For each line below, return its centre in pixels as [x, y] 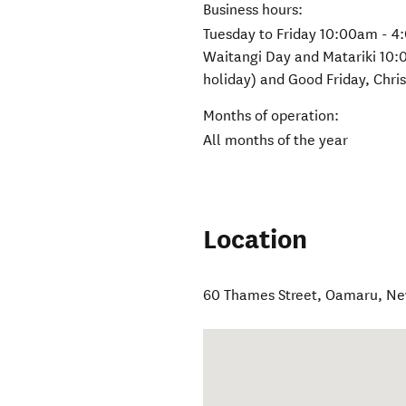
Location [256, 240]
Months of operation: [271, 116]
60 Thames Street [261, 295]
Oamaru [352, 295]
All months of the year [276, 140]
